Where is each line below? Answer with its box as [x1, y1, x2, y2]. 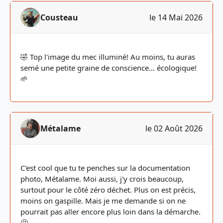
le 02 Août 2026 [145, 123, 203, 134]
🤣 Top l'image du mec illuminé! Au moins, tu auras [20, 52, 195, 62]
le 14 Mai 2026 [149, 12, 203, 23]
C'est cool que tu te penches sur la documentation [20, 163, 190, 173]
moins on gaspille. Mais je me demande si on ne [20, 196, 186, 206]
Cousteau [40, 12, 78, 23]
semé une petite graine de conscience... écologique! [20, 63, 197, 73]
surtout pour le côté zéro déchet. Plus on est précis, [20, 185, 196, 195]
